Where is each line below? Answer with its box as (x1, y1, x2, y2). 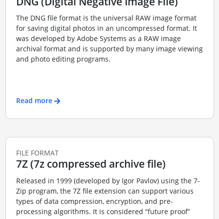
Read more (16, 95, 52, 105)
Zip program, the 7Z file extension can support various (16, 186, 194, 196)
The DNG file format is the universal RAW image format (16, 13, 197, 22)
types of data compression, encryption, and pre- (16, 196, 173, 206)
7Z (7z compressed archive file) (16, 157, 166, 171)
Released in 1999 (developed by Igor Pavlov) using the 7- (16, 175, 200, 185)
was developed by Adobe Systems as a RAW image (16, 34, 181, 43)
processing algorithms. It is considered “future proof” (16, 206, 190, 216)
